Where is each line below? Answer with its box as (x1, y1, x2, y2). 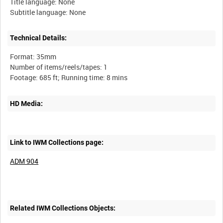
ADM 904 (10, 156, 39, 166)
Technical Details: (10, 34, 67, 42)
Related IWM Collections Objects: (10, 204, 116, 212)
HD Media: (10, 99, 43, 108)
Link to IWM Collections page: (10, 138, 104, 147)
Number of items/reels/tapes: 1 (10, 62, 108, 72)
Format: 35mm (10, 52, 57, 62)
